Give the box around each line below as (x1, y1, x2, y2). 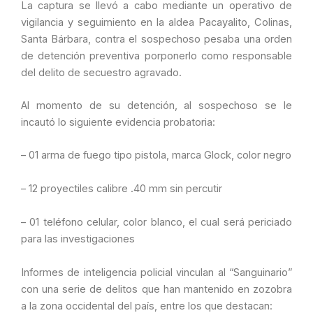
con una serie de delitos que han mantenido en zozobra (21, 282, 292, 296)
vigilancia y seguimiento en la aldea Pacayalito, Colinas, (21, 15, 292, 29)
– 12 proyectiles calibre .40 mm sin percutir (21, 182, 222, 195)
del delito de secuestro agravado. (21, 66, 182, 79)
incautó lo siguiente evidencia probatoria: (21, 115, 215, 129)
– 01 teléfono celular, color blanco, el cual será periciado (21, 215, 292, 228)
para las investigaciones (21, 232, 135, 245)
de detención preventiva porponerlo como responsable (21, 49, 292, 62)
